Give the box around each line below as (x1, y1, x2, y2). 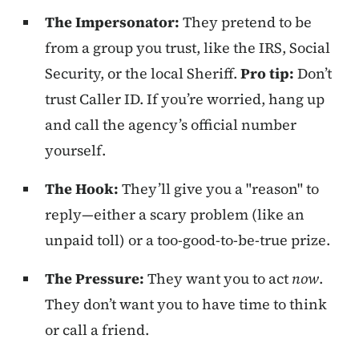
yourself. (45, 140, 106, 161)
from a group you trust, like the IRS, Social (45, 38, 330, 58)
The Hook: (45, 179, 119, 200)
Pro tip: (240, 63, 294, 84)
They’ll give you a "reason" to (119, 179, 319, 200)
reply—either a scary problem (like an (45, 204, 305, 225)
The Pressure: (45, 268, 144, 289)
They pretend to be (179, 12, 312, 33)
